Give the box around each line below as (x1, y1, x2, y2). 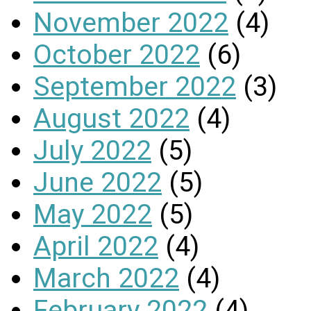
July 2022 (33, 134, 151, 167)
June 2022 (33, 166, 162, 199)
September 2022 (33, 70, 236, 103)
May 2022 (33, 198, 152, 230)
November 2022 (33, 6, 228, 39)
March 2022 (33, 262, 179, 294)
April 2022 (33, 230, 158, 262)
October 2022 (33, 38, 200, 71)
